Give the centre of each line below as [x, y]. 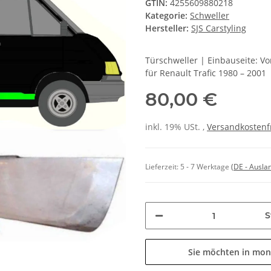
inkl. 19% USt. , [176, 127]
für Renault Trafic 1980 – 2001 [206, 73]
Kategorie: [168, 16]
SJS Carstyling [219, 28]
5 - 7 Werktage [206, 167]
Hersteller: [167, 28]
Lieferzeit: [163, 167]
